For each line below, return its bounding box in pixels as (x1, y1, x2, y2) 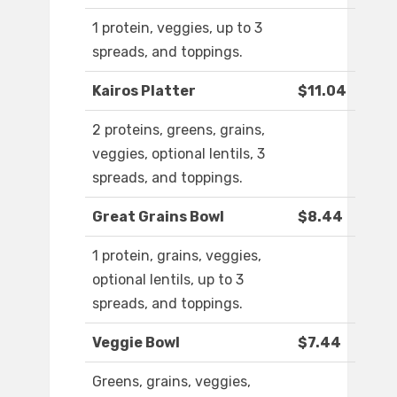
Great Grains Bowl (92, 208, 224, 226)
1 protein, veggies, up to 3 (92, 19, 262, 37)
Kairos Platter (92, 82, 196, 100)
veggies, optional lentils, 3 (92, 145, 265, 163)
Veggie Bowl (92, 334, 180, 352)
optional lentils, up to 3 (92, 271, 244, 289)
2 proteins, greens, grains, (92, 121, 265, 139)
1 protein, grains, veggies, (92, 247, 261, 265)
